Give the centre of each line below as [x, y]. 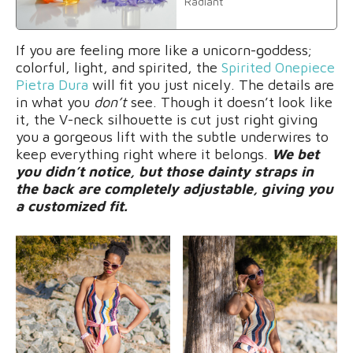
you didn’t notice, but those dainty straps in [165, 171]
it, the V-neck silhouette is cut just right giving [167, 119]
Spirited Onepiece [278, 67]
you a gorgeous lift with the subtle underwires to [172, 136]
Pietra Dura [52, 84]
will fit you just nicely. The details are [211, 84]
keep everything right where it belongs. [144, 154]
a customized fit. [72, 206]
